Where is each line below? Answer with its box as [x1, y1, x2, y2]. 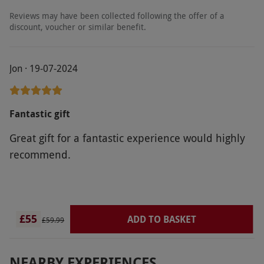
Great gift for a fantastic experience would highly [9, 130, 245, 145]
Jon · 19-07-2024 [9, 61, 78, 75]
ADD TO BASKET [127, 212, 196, 226]
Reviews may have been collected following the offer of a [9, 9, 224, 21]
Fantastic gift [9, 107, 70, 120]
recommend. [9, 147, 71, 161]
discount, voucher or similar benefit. [9, 21, 146, 32]
